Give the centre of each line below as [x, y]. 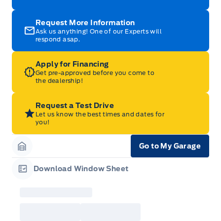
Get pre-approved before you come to [95, 73]
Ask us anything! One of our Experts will [99, 32]
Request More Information [85, 23]
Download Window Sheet [81, 169]
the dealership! [59, 81]
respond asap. [58, 39]
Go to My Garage [170, 146]
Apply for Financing [72, 64]
